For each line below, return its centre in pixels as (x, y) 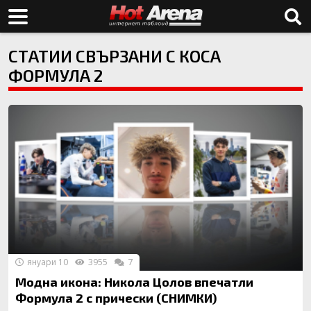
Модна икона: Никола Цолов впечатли (134, 281)
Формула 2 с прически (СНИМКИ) (116, 297)
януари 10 (47, 262)
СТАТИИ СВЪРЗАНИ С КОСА (115, 56)
